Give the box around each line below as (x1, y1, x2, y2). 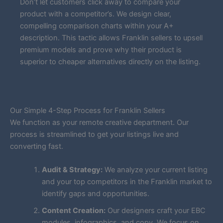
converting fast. (10, 141, 63, 151)
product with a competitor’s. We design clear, (20, 9, 171, 19)
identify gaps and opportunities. (41, 189, 149, 199)
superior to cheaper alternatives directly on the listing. (20, 57, 201, 67)
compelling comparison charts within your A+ (20, 21, 174, 31)
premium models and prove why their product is (20, 45, 182, 55)
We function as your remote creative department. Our (10, 117, 189, 127)
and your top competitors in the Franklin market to (41, 177, 212, 187)
